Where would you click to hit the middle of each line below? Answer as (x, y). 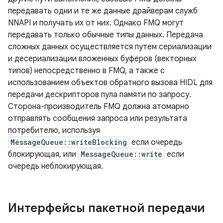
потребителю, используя (54, 130)
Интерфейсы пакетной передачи (106, 208)
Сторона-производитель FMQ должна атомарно (99, 107)
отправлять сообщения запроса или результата (98, 118)
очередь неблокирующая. (56, 166)
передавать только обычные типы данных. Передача (106, 35)
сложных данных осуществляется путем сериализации (110, 47)
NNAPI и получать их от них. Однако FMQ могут (96, 23)
